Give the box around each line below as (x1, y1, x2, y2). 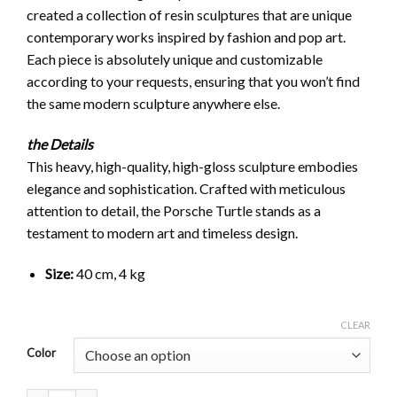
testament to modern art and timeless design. (27, 224, 298, 242)
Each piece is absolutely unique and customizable (27, 51, 323, 68)
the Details (27, 136, 93, 153)
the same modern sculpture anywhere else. (27, 95, 280, 113)
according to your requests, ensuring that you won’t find (27, 73, 360, 90)
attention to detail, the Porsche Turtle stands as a (27, 202, 321, 220)
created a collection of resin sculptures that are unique (27, 6, 352, 24)
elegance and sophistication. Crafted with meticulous (27, 180, 346, 198)
